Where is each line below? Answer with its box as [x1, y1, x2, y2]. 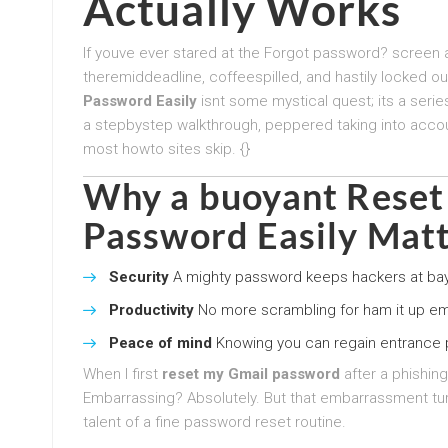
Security [109, 267, 169, 286]
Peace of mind [109, 333, 212, 352]
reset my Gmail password [162, 364, 340, 383]
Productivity [109, 300, 194, 319]
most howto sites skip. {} [83, 139, 250, 158]
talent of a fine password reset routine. [83, 412, 346, 431]
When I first [83, 364, 162, 383]
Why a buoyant [83, 173, 347, 218]
